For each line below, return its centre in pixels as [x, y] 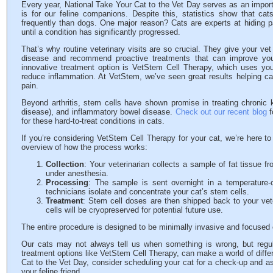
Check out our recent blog [221, 112]
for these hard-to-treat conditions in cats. [93, 121]
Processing [67, 183]
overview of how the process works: [84, 147]
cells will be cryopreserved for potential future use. [134, 210]
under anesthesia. [77, 173]
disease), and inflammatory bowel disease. [98, 112]
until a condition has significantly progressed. [101, 32]
